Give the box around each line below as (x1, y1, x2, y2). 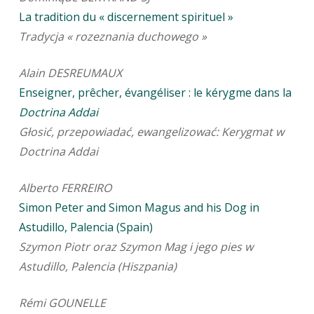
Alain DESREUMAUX (18, 65, 122, 81)
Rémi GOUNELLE (18, 295, 106, 311)
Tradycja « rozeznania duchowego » (18, 29, 207, 45)
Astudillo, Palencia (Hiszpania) (18, 259, 177, 275)
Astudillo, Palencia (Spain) (18, 219, 153, 235)
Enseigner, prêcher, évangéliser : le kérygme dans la (18, 85, 292, 101)
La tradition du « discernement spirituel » (18, 9, 233, 25)
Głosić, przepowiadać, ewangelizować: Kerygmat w (18, 124, 284, 140)
